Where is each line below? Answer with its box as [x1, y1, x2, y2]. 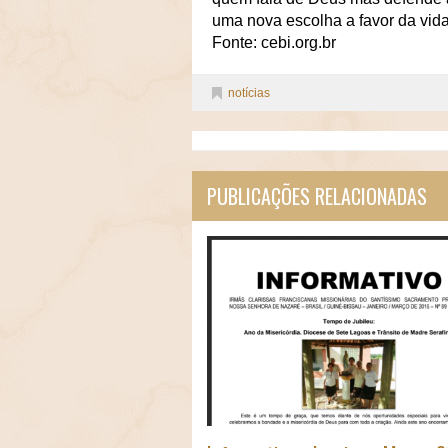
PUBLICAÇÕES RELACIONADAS [207, 180, 427, 211]
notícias [228, 85, 270, 100]
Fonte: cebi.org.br [212, 33, 336, 51]
